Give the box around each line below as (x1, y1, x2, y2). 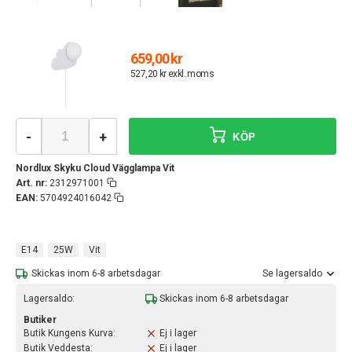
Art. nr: (16, 177, 47, 189)
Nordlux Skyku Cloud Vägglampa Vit (16, 162, 174, 174)
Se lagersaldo (262, 268, 322, 280)
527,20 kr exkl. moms (130, 68, 214, 79)
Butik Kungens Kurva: (24, 327, 115, 339)
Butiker (24, 313, 57, 325)
